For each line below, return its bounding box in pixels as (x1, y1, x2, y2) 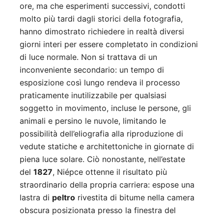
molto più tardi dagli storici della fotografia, (20, 13, 183, 24)
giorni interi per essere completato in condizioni (20, 39, 198, 49)
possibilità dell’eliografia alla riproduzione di (20, 128, 183, 138)
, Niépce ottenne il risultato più (53, 166, 167, 177)
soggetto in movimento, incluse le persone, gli (20, 103, 191, 113)
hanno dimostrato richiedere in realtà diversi (20, 26, 184, 36)
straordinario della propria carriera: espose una (20, 179, 194, 190)
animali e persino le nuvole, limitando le (20, 115, 166, 126)
